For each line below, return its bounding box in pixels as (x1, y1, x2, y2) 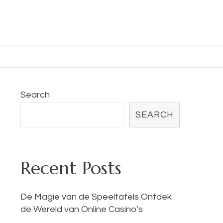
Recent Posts (20, 157, 121, 179)
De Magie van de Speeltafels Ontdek (20, 192, 172, 202)
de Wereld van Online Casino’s (20, 205, 143, 215)
